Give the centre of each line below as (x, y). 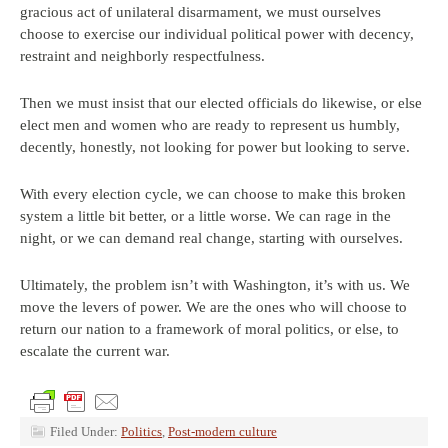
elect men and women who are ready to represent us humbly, (210, 125)
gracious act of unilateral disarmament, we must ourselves (200, 12)
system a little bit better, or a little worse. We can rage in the (205, 216)
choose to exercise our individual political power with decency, (217, 34)
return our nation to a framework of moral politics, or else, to (209, 329)
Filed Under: (85, 431)
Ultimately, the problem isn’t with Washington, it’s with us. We (215, 285)
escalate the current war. (95, 351)
